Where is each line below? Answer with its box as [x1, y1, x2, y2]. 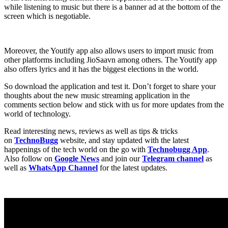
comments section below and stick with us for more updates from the [4, 100, 224, 109]
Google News [54, 154, 99, 163]
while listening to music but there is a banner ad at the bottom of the [4, 2, 220, 11]
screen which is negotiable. [4, 11, 91, 20]
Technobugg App [148, 145, 207, 154]
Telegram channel [142, 154, 204, 163]
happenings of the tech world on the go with [4, 145, 148, 154]
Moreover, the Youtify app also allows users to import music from [4, 46, 213, 55]
